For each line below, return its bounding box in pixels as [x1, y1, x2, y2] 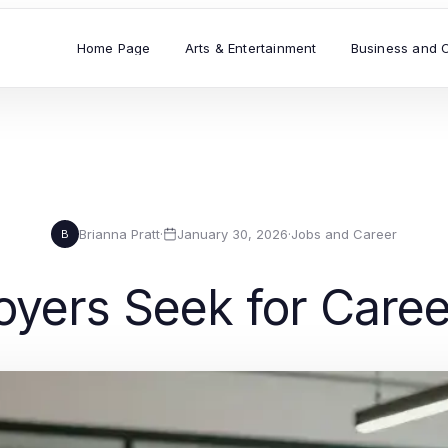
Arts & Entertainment [184, 39, 317, 56]
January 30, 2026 [177, 225, 288, 242]
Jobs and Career [291, 225, 397, 242]
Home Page [76, 39, 151, 56]
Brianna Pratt [79, 225, 160, 242]
